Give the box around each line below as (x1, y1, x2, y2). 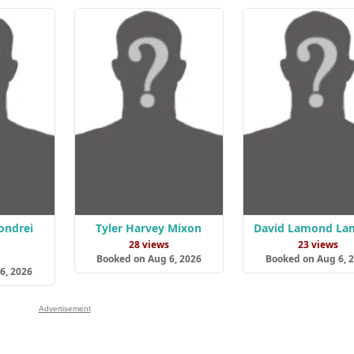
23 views (297, 238, 338, 252)
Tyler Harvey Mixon (96, 220, 202, 236)
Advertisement (38, 304, 91, 314)
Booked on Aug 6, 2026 (96, 252, 201, 266)
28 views (128, 238, 169, 252)
